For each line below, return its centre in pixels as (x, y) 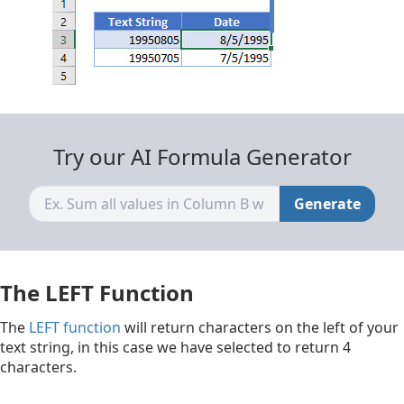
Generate (327, 204)
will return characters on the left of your (260, 328)
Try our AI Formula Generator (202, 157)
